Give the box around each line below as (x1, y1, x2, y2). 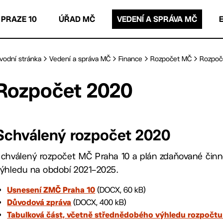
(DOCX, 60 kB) (95, 185, 146, 195)
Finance (118, 55, 143, 63)
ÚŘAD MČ (59, 14, 95, 24)
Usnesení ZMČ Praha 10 (7, 187, 96, 194)
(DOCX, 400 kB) (71, 198, 127, 207)
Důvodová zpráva (7, 200, 72, 207)
